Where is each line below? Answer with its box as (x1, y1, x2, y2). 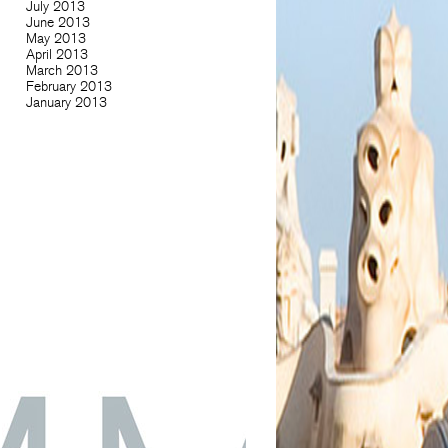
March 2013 (25, 61, 98, 79)
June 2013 (25, 13, 90, 31)
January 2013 (25, 93, 107, 111)
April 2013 (25, 45, 88, 63)
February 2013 (25, 77, 112, 95)
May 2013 (25, 29, 86, 47)
